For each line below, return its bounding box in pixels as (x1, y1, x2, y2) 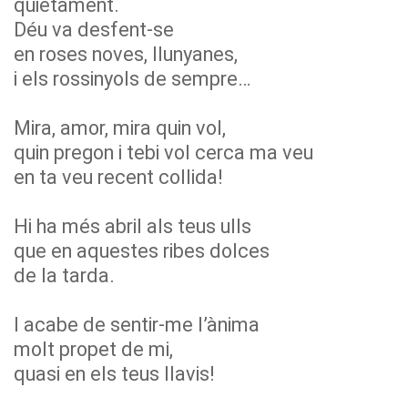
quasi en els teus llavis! (14, 362, 215, 385)
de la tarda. (14, 264, 115, 287)
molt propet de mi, (14, 338, 173, 361)
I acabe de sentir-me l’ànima (14, 313, 260, 336)
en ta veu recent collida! (14, 166, 223, 189)
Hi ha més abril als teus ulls (14, 215, 251, 238)
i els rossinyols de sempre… (14, 67, 250, 90)
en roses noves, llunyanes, (14, 43, 238, 66)
